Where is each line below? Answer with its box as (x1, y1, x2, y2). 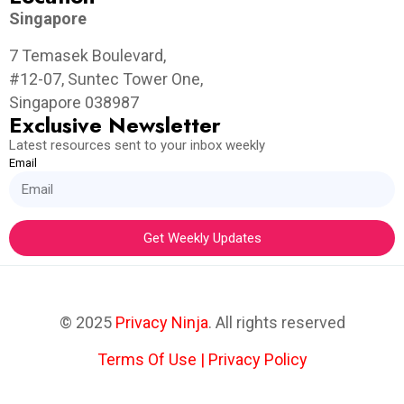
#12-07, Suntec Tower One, (9, 69, 203, 89)
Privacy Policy (207, 350, 308, 370)
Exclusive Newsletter (9, 109, 221, 142)
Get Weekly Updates (142, 229, 262, 246)
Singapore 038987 (9, 93, 139, 113)
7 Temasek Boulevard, (9, 46, 166, 66)
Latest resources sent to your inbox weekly (9, 137, 265, 154)
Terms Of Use (96, 350, 197, 370)
